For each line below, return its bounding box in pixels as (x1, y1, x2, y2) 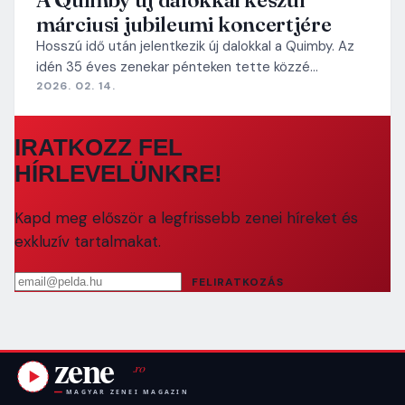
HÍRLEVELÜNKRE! (14, 161, 222, 187)
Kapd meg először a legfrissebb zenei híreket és (14, 208, 358, 229)
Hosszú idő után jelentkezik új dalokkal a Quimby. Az (36, 36, 354, 55)
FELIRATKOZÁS (192, 275, 284, 290)
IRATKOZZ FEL (14, 135, 183, 161)
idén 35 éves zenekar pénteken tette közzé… (36, 57, 318, 76)
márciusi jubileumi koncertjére (36, 10, 332, 37)
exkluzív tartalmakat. (14, 231, 161, 252)
